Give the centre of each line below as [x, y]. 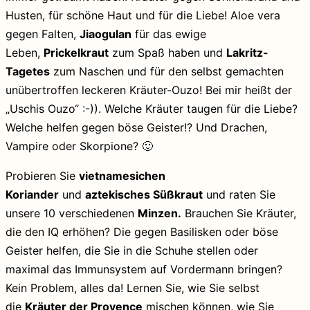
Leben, [25, 52]
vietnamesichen [122, 175]
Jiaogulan [106, 34]
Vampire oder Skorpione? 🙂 [79, 146]
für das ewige [169, 34]
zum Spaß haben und [167, 52]
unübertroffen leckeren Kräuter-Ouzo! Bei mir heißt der [149, 90]
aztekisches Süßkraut [144, 194]
